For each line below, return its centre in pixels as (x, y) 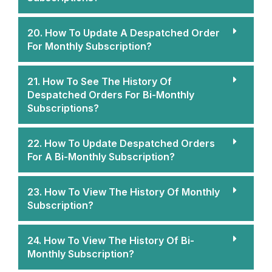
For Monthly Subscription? (90, 46)
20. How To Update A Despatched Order (124, 32)
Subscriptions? (63, 108)
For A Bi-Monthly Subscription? (101, 156)
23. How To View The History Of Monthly (124, 192)
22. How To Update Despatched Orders (121, 143)
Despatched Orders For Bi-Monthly (111, 94)
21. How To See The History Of (100, 81)
